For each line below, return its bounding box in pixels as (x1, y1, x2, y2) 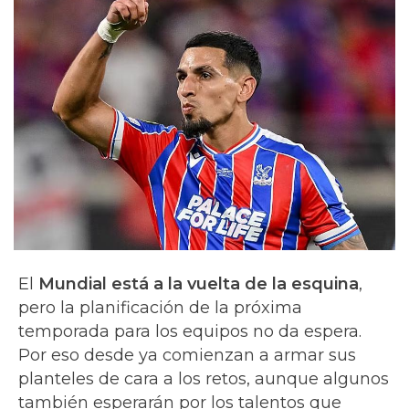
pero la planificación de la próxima (18, 297, 302, 318)
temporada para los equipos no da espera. (18, 320, 362, 341)
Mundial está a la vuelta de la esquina (34, 273, 359, 294)
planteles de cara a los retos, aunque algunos (18, 368, 389, 389)
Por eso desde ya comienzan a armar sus (18, 344, 356, 365)
